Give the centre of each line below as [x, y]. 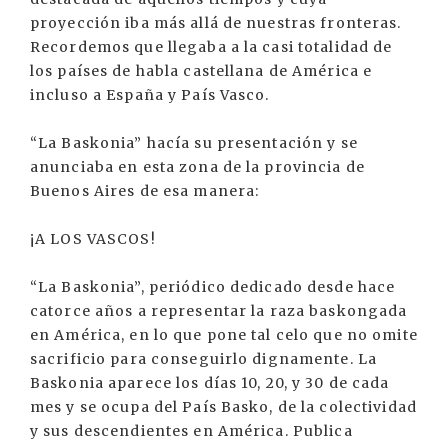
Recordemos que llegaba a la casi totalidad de [211, 47]
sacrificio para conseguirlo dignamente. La [204, 359]
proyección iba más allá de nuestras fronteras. [216, 23]
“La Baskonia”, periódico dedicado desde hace [213, 287]
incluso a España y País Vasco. [150, 95]
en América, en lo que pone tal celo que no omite [224, 335]
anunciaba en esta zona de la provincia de [197, 167]
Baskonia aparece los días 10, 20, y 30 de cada [210, 383]
